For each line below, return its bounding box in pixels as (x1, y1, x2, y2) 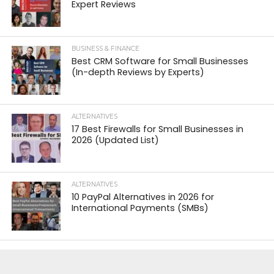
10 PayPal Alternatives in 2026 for (72, 190, 215, 203)
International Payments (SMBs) (72, 201, 209, 214)
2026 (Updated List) (72, 133, 160, 146)
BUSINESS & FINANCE (72, 44, 140, 53)
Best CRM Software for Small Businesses (72, 54, 249, 67)
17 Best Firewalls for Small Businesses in (72, 122, 244, 135)
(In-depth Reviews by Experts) (72, 65, 205, 78)
